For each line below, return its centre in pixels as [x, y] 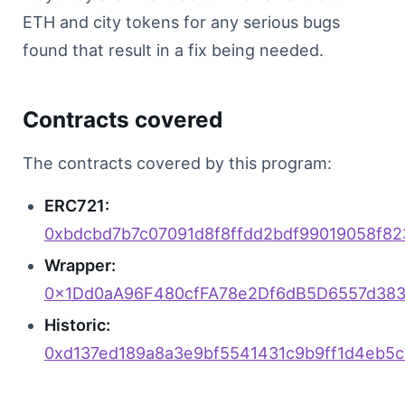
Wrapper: [80, 265]
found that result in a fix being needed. [173, 50]
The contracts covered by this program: [177, 163]
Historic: [77, 325]
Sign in [98, 85]
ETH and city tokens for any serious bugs [181, 22]
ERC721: [77, 206]
